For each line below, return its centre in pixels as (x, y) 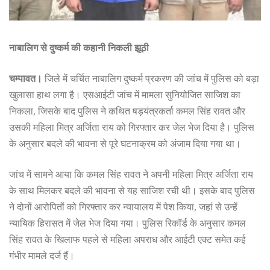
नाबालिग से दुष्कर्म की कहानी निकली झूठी (79, 48)
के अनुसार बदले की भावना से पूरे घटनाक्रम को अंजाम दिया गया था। (125, 144)
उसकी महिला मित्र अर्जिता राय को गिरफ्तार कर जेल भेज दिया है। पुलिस (132, 127)
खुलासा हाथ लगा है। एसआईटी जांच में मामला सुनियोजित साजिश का (125, 95)
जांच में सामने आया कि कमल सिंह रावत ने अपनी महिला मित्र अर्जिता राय (131, 174)
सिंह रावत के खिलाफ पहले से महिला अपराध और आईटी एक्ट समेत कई (127, 240)
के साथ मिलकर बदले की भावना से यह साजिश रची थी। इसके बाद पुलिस (132, 191)
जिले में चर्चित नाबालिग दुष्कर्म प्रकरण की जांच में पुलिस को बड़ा (151, 79)
